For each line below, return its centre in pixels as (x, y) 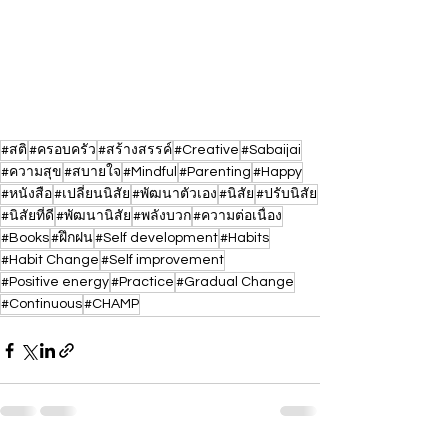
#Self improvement (162, 260)
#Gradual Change (235, 282)
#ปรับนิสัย (286, 194)
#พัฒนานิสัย (93, 216)
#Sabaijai (271, 150)
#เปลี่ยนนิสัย (92, 194)
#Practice (142, 282)
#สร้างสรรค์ (135, 150)
